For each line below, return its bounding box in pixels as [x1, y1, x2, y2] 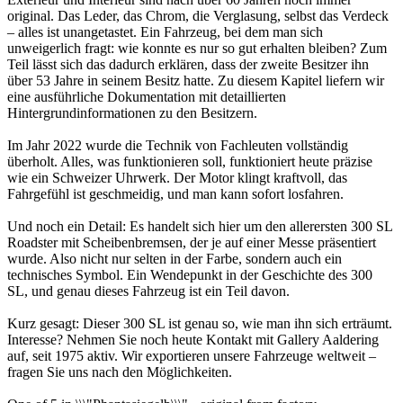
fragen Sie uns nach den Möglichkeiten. [7, 363, 232, 380]
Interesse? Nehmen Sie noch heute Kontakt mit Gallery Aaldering [7, 331, 379, 347]
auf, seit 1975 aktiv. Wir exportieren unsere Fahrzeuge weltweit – [7, 347, 376, 363]
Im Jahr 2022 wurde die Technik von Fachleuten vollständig [7, 137, 348, 153]
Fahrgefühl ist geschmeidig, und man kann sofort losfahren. [7, 185, 344, 201]
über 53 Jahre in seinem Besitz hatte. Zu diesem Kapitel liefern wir [7, 72, 384, 88]
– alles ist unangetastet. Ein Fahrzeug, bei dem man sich [7, 23, 323, 40]
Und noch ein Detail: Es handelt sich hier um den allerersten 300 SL [7, 218, 392, 234]
